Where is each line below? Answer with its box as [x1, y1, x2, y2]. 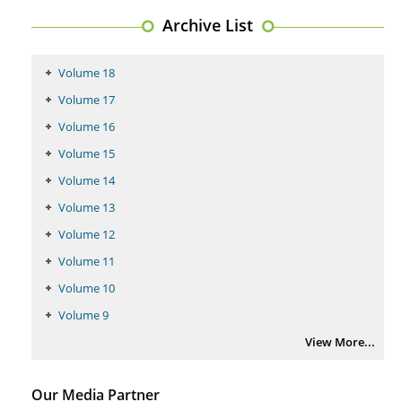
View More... [305, 333, 375, 350]
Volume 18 [58, 64, 115, 81]
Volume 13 [58, 198, 115, 215]
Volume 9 [58, 306, 109, 323]
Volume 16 [58, 118, 115, 135]
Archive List [162, 13, 253, 36]
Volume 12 [58, 225, 115, 242]
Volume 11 [58, 252, 115, 269]
